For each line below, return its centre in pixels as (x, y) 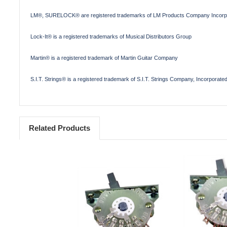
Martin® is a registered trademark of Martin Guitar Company (104, 58)
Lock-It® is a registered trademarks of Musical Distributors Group (111, 36)
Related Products (59, 128)
